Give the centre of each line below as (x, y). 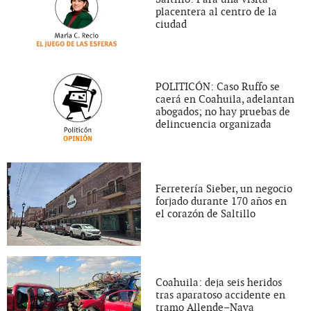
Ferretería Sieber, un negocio (224, 188)
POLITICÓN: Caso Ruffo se (218, 87)
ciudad (171, 25)
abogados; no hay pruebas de (223, 112)
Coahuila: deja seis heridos (219, 282)
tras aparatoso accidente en (220, 295)
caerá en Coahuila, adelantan (225, 100)
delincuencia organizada (213, 125)
